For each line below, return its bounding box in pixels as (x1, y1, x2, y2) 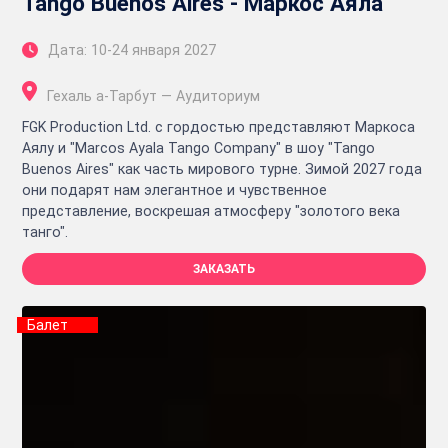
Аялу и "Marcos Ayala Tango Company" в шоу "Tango (22, 139, 375, 156)
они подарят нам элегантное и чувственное (22, 181, 327, 198)
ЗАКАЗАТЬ (193, 261, 255, 276)
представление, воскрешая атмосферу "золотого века (22, 202, 400, 219)
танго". (22, 223, 68, 240)
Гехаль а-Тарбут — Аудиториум (47, 87, 260, 104)
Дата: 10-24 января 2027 (48, 41, 216, 58)
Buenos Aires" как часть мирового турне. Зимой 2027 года (22, 160, 422, 177)
